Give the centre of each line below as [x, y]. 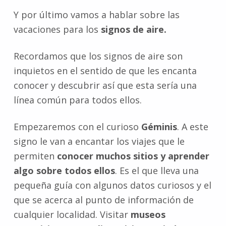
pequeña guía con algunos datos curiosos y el [112, 185]
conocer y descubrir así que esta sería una [105, 86]
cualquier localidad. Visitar [72, 215]
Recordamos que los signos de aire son [98, 56]
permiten [35, 156]
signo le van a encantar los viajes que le [99, 142]
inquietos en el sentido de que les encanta [105, 71]
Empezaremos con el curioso [77, 127]
